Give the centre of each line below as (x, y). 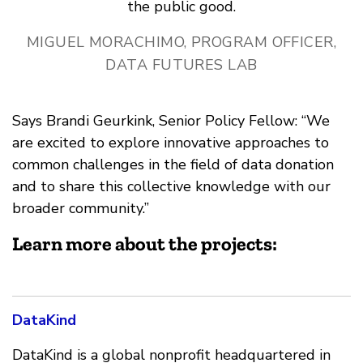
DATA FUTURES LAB (181, 65)
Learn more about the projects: (145, 244)
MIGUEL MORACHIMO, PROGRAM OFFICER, (181, 43)
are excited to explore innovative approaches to (171, 143)
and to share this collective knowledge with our (171, 187)
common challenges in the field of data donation (173, 165)
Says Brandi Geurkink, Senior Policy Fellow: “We (171, 121)
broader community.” (81, 209)
